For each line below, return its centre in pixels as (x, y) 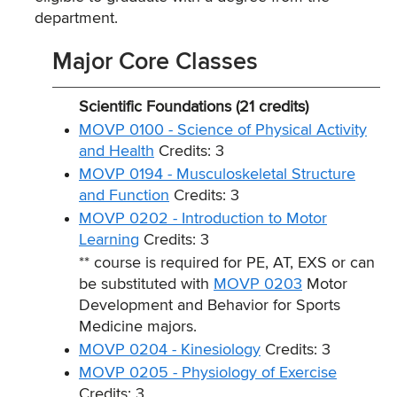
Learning (109, 240)
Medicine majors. (138, 327)
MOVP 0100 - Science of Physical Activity (223, 130)
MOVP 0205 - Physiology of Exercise (208, 373)
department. (76, 19)
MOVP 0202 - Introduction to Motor (203, 219)
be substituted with (146, 284)
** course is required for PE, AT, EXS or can (227, 263)
